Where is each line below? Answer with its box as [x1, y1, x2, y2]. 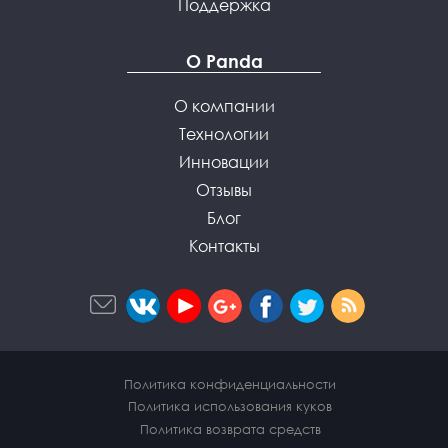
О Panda [185, 50, 263, 73]
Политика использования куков [128, 398, 333, 415]
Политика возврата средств [139, 420, 321, 437]
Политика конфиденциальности [124, 375, 337, 392]
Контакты [188, 236, 260, 257]
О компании [173, 96, 275, 117]
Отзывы [196, 180, 252, 201]
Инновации [179, 152, 269, 173]
